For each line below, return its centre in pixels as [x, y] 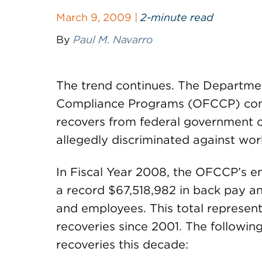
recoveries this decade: [122, 244]
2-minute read [177, 17]
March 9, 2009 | [98, 17]
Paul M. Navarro [113, 39]
